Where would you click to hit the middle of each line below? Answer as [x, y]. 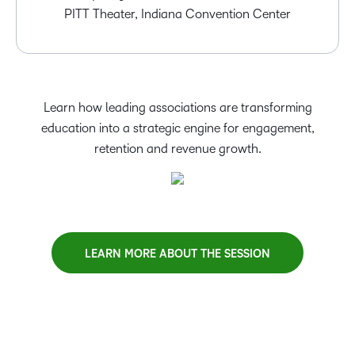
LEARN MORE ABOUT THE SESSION [177, 254]
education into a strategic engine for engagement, [177, 128]
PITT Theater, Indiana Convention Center [177, 14]
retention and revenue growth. [177, 149]
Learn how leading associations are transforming [177, 108]
